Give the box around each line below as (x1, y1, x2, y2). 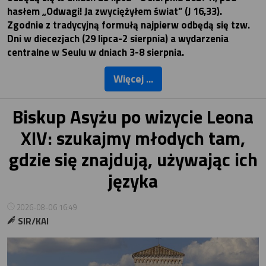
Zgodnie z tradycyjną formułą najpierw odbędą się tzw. (7, 17, 250, 33)
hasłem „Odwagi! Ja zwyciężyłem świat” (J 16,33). (7, 4, 222, 20)
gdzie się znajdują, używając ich (8, 145, 258, 174)
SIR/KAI (16, 214, 49, 229)
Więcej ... (113, 71, 153, 87)
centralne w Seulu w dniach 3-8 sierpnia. (7, 45, 184, 61)
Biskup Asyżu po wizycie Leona (12, 103, 254, 131)
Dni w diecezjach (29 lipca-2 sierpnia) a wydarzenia (7, 31, 229, 47)
